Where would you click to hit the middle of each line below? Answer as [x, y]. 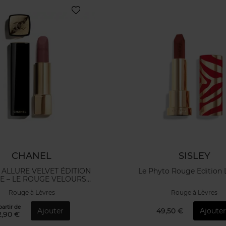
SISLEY [194, 156]
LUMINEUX [32, 187]
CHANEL [32, 156]
